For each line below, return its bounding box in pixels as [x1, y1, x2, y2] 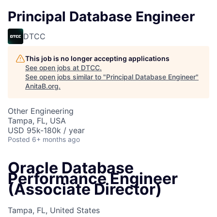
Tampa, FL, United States [8, 205, 100, 216]
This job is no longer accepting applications [25, 54, 170, 62]
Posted [8, 135, 30, 143]
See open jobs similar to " [25, 73, 106, 81]
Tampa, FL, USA [8, 116, 66, 125]
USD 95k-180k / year [8, 125, 85, 135]
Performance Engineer [8, 169, 178, 188]
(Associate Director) [8, 180, 162, 199]
